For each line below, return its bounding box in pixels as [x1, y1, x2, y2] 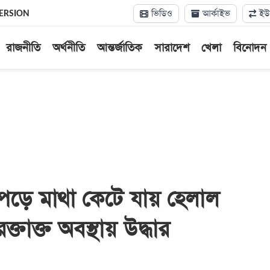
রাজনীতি [5, 40, 40, 55]
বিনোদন [233, 40, 266, 55]
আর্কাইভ [199, 7, 230, 20]
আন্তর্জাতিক [96, 40, 142, 55]
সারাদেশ [154, 40, 189, 55]
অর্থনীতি [52, 40, 85, 55]
